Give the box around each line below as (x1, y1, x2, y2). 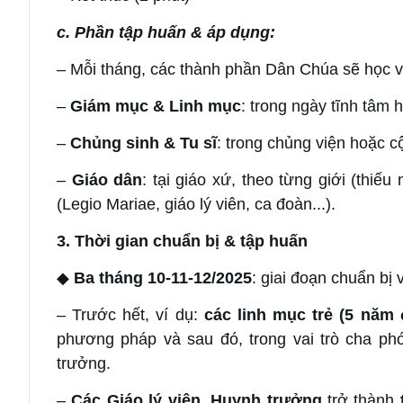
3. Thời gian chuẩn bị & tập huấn (57, 231, 308, 250)
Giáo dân (71, 170, 143, 189)
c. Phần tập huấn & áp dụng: (57, 22, 275, 41)
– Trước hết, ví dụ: (57, 305, 204, 324)
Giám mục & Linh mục (70, 96, 241, 115)
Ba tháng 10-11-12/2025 (74, 268, 252, 287)
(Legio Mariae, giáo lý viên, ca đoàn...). (57, 194, 336, 213)
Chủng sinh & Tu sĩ (70, 133, 217, 152)
